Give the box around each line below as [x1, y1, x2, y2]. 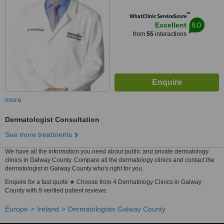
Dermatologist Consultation [5, 115, 99, 123]
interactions [153, 30, 186, 37]
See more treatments [5, 130, 72, 138]
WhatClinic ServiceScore [129, 13, 186, 19]
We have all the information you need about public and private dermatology [5, 148, 208, 155]
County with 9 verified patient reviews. [5, 187, 107, 194]
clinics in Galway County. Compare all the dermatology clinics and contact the [5, 156, 214, 163]
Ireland [37, 205, 59, 213]
